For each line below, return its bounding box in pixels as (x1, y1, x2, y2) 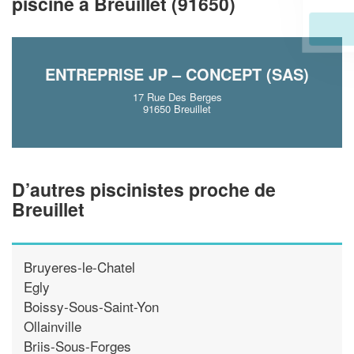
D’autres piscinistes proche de (12, 175, 276, 202)
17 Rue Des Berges (132, 89, 222, 104)
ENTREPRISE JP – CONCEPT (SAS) (45, 62, 309, 85)
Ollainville (24, 315, 81, 336)
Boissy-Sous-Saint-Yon (24, 296, 159, 316)
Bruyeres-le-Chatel (24, 256, 135, 277)
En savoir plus (183, 18, 281, 40)
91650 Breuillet (143, 101, 211, 116)
